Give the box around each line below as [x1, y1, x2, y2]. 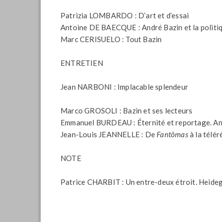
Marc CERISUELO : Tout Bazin [60, 35, 162, 44]
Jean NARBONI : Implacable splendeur [60, 82, 188, 91]
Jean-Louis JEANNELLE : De [60, 130, 157, 139]
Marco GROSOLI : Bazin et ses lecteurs [60, 106, 193, 115]
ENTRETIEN [60, 58, 103, 67]
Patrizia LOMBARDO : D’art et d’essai [60, 11, 189, 20]
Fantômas [157, 130, 188, 139]
